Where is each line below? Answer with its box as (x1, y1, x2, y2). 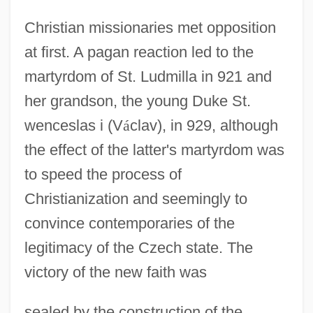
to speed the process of (24, 165, 182, 183)
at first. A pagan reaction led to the (24, 43, 254, 61)
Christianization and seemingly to (24, 189, 247, 208)
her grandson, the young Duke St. (24, 92, 251, 110)
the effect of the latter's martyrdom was (24, 140, 284, 159)
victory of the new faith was (24, 263, 207, 281)
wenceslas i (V (24, 116, 123, 134)
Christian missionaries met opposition (24, 18, 276, 36)
